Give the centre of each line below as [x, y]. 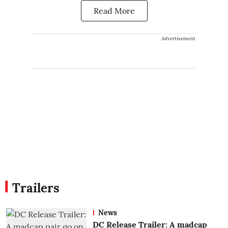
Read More [114, 10]
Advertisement [178, 38]
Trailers [36, 188]
